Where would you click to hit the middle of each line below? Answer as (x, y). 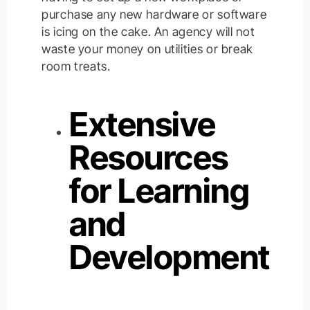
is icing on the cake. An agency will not (148, 31)
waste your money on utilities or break (147, 48)
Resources (149, 157)
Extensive (143, 124)
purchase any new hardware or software (154, 14)
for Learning (159, 190)
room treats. (76, 66)
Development (170, 257)
